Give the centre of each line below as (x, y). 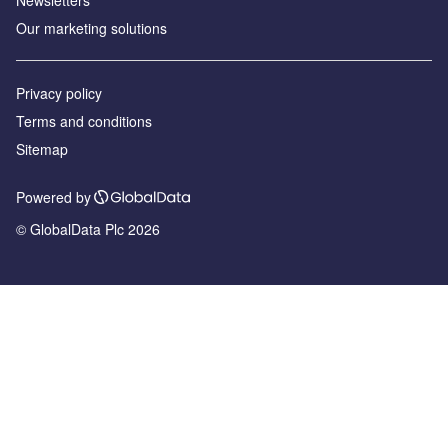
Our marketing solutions (91, 27)
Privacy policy (59, 92)
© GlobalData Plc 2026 (88, 228)
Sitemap (42, 148)
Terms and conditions (84, 120)
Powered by (53, 196)
